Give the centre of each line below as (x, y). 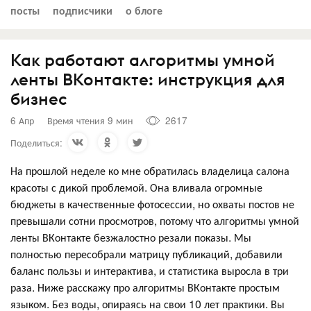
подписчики (83, 10)
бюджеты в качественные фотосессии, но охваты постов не (152, 203)
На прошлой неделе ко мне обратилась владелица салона (150, 170)
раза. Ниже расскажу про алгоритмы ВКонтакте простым (145, 287)
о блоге (144, 10)
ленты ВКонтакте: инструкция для (148, 79)
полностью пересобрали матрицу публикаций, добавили (146, 253)
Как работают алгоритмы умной (143, 59)
